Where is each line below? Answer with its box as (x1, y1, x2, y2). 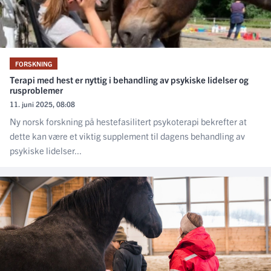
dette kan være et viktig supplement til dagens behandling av (10, 129, 245, 142)
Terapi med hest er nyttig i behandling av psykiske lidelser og (10, 73, 249, 85)
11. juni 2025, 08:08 (10, 99, 75, 108)
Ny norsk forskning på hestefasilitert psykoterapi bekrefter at (10, 115, 247, 127)
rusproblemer (10, 83, 63, 96)
